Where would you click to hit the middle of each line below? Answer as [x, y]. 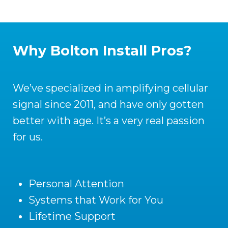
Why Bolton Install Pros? [102, 51]
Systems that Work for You [96, 200]
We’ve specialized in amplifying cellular [110, 88]
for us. [28, 137]
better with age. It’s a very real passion [109, 121]
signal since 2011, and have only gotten [108, 105]
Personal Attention [76, 184]
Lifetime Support [72, 217]
